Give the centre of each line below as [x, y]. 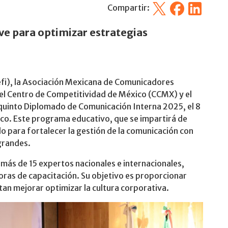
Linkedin [202, 6]
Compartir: [129, 8]
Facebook [187, 6]
